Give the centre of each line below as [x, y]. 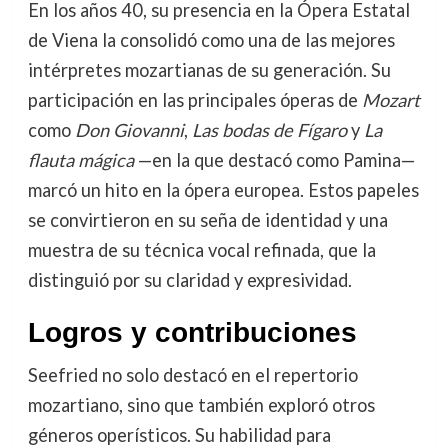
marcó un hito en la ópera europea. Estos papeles [223, 189]
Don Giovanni [129, 129]
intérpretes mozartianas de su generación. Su [209, 69]
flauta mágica [80, 159]
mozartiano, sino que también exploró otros [201, 404]
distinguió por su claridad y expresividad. [189, 279]
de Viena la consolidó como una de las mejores [211, 39]
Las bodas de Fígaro [269, 129]
